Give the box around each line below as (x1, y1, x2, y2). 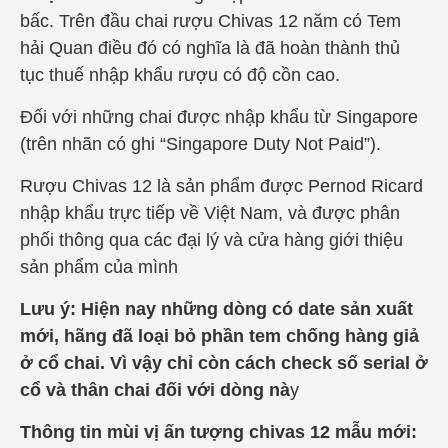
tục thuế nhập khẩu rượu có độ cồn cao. (20, 64, 340, 85)
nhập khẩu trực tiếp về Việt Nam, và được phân (20, 202, 400, 223)
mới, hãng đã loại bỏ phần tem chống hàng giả (20, 325, 419, 346)
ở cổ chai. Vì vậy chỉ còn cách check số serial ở (20, 352, 428, 373)
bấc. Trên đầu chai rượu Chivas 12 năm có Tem (20, 10, 401, 31)
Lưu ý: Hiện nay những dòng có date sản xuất (20, 298, 413, 319)
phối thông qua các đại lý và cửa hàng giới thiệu (20, 229, 403, 250)
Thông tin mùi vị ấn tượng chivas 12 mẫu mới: (20, 421, 417, 442)
